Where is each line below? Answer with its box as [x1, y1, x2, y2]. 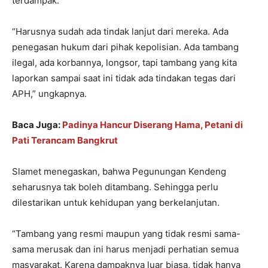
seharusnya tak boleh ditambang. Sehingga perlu [12, 181, 218, 193]
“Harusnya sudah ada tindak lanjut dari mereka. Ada [12, 26, 229, 38]
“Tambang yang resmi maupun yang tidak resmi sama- [12, 228, 240, 240]
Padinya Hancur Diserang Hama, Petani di [62, 119, 243, 131]
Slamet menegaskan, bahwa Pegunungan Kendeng [12, 166, 226, 178]
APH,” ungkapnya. [12, 88, 87, 100]
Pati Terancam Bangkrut [12, 135, 118, 147]
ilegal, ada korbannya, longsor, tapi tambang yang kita [12, 57, 237, 69]
